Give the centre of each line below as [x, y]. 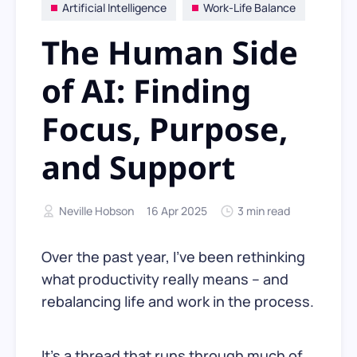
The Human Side [170, 53]
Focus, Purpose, [165, 129]
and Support [138, 167]
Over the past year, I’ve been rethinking [173, 257]
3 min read [264, 211]
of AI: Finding [146, 91]
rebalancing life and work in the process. [178, 302]
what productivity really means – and [165, 279]
